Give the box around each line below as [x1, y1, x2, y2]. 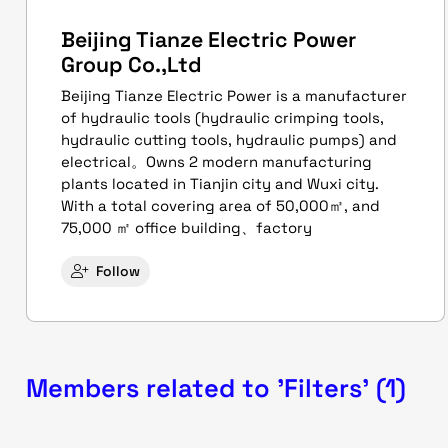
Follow [96, 262, 140, 281]
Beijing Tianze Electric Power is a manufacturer [61, 86, 407, 105]
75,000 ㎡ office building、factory [61, 218, 312, 237]
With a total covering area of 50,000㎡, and [61, 196, 380, 215]
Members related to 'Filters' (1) [26, 371, 406, 404]
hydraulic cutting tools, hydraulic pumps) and [61, 130, 397, 149]
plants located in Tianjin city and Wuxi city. [61, 174, 379, 193]
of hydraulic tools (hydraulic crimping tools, [61, 108, 384, 127]
